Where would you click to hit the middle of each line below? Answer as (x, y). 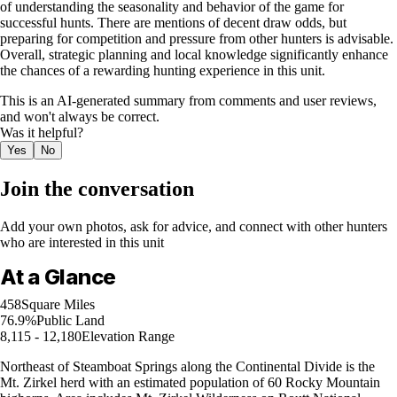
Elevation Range (128, 337)
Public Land (70, 321)
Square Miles (58, 305)
